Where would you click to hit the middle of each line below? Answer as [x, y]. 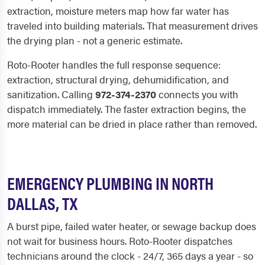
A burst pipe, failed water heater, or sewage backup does [132, 226]
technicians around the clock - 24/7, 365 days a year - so [130, 256]
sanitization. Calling [51, 94]
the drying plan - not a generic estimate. [95, 41]
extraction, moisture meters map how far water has [118, 11]
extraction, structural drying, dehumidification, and [118, 80]
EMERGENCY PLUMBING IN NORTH [110, 183]
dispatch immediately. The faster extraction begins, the [127, 109]
